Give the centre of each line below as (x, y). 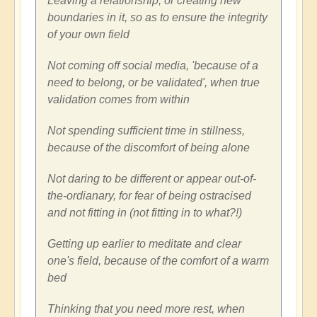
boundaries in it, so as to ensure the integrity (157, 18)
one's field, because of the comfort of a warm (158, 261)
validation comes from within (119, 100)
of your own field (88, 35)
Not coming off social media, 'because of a (153, 66)
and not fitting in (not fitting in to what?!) (145, 213)
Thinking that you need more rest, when (146, 309)
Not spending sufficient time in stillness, (146, 131)
